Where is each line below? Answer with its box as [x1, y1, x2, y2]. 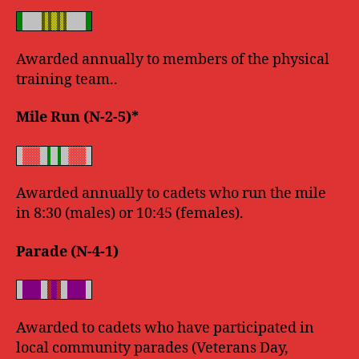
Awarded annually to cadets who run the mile [16, 184, 326, 203]
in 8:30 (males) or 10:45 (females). [16, 204, 244, 223]
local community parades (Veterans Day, [16, 338, 288, 357]
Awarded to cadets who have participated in [16, 318, 314, 337]
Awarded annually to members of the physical [16, 50, 329, 69]
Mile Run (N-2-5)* [16, 108, 139, 127]
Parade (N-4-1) [16, 242, 119, 261]
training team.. [16, 70, 118, 89]
